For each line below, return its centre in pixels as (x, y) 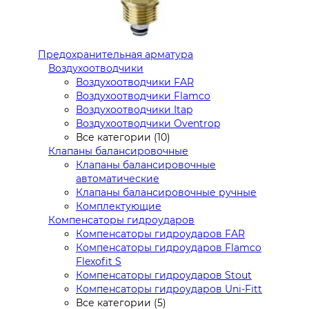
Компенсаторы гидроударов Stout (164, 275)
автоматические (118, 179)
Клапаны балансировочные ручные (166, 192)
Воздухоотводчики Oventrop (148, 123)
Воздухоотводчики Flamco (143, 96)
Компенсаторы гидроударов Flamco (169, 248)
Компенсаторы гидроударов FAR (160, 234)
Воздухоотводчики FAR (135, 82)
